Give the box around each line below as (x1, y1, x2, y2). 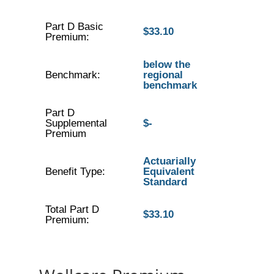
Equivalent (143, 166, 194, 177)
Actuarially (143, 155, 196, 167)
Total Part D (45, 204, 99, 215)
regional (143, 69, 183, 81)
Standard (143, 176, 187, 188)
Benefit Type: (45, 166, 105, 177)
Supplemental (45, 117, 107, 129)
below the (143, 59, 190, 70)
